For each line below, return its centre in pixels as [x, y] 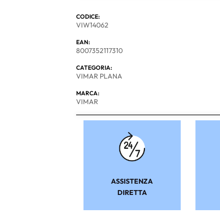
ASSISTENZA [132, 181]
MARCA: [87, 93]
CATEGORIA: [94, 67]
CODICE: [88, 16]
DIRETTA [132, 192]
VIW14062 [92, 25]
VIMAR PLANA [99, 76]
